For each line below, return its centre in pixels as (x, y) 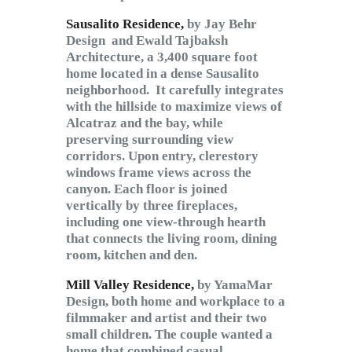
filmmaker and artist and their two (167, 318)
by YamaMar (235, 285)
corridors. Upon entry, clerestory (162, 156)
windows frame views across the (159, 173)
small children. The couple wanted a (169, 335)
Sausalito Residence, (126, 24)
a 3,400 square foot (202, 57)
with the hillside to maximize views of (174, 107)
